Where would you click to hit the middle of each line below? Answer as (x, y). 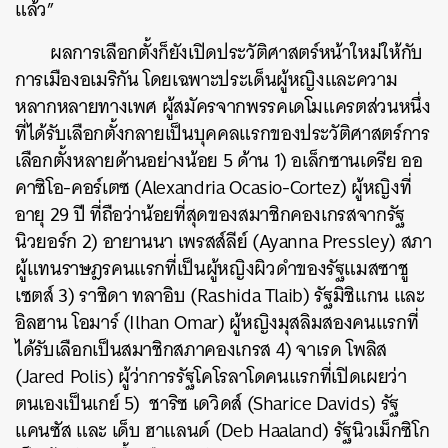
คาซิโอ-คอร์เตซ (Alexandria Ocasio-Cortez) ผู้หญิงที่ (213, 187)
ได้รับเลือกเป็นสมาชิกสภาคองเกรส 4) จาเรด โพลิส (201, 349)
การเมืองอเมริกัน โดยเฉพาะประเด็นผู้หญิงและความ (206, 79)
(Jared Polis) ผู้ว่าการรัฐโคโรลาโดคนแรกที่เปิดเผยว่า (211, 376)
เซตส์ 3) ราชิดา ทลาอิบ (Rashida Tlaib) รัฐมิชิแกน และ (220, 295)
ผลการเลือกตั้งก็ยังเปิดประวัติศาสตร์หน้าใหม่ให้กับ (237, 52)
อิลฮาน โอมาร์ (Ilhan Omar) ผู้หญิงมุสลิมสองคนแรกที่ (217, 322)
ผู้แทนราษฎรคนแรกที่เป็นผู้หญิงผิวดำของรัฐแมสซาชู (212, 268)
